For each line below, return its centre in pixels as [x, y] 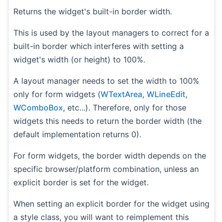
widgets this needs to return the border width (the [108, 121]
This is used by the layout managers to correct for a [111, 32]
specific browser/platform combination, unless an [106, 169]
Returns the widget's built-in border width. [93, 11]
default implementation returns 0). [77, 134]
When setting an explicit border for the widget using [111, 203]
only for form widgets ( [57, 94]
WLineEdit [166, 94]
